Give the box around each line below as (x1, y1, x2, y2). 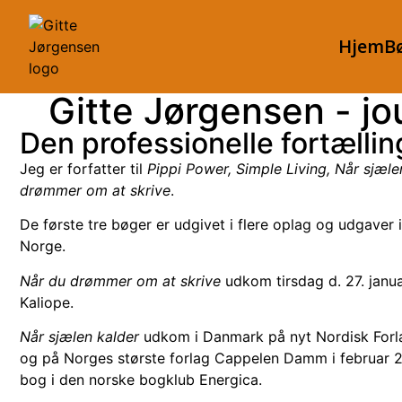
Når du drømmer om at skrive (20, 271, 225, 290)
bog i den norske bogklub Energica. (20, 371, 267, 389)
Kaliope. (20, 293, 74, 311)
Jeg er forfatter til (20, 160, 147, 178)
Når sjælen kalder (20, 328, 139, 346)
